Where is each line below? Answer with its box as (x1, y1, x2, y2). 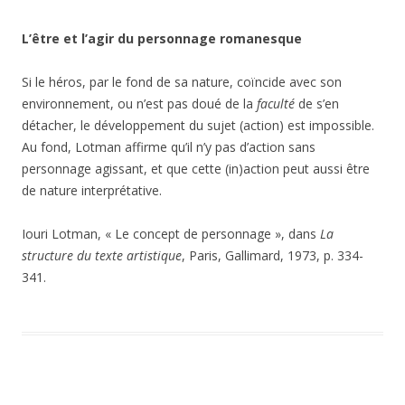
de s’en (295, 95, 339, 112)
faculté (257, 95, 295, 112)
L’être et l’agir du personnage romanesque (22, 30, 302, 47)
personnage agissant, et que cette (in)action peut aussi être (22, 160, 370, 177)
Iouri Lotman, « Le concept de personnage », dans (22, 225, 320, 242)
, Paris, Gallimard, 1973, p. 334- (182, 247, 363, 264)
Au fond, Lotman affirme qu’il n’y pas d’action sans (22, 138, 316, 155)
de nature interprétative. (22, 182, 162, 199)
